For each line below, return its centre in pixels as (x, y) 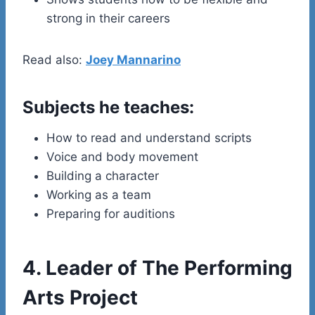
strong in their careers (108, 18)
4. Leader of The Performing (157, 268)
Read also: (54, 59)
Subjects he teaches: (108, 107)
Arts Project (80, 297)
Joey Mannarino (133, 59)
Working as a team (99, 194)
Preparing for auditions (111, 213)
